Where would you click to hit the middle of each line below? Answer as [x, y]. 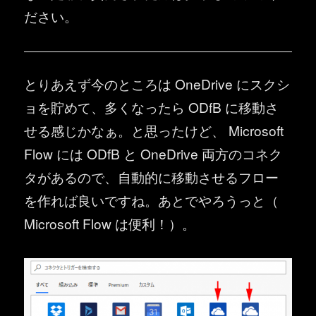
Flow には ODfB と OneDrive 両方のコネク [153, 153]
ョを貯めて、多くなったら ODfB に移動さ [152, 107]
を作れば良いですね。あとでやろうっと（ [152, 200]
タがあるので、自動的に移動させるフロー [152, 176]
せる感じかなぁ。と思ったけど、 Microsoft [154, 130]
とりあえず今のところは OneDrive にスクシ [157, 83]
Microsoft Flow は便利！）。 [110, 223]
